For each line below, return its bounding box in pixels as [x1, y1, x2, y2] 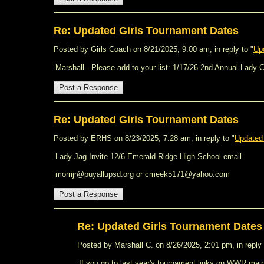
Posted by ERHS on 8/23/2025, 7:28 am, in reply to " [54, 134, 235, 143]
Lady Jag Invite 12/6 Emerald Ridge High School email [55, 152, 242, 161]
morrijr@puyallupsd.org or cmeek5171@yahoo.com [55, 170, 230, 179]
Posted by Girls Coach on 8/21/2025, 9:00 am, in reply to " [54, 45, 253, 54]
